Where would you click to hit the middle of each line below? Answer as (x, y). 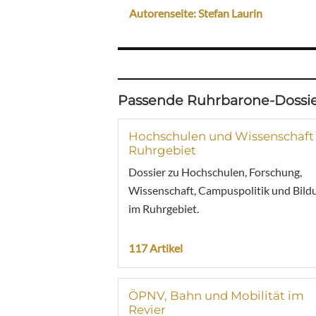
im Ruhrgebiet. (164, 208)
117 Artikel (156, 248)
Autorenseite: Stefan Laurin (196, 13)
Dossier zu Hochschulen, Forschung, (215, 171)
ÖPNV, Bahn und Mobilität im (216, 295)
